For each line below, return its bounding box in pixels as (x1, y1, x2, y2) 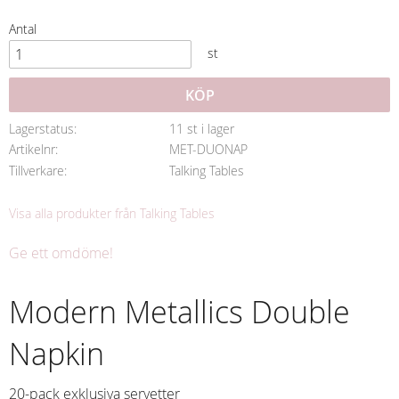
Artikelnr (9, 141, 55, 159)
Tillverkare (9, 162, 64, 180)
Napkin (9, 333, 104, 374)
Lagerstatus (9, 119, 74, 137)
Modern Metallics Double (9, 291, 350, 332)
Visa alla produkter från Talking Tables (9, 204, 215, 222)
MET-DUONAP (168, 141, 248, 159)
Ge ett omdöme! (9, 242, 113, 263)
